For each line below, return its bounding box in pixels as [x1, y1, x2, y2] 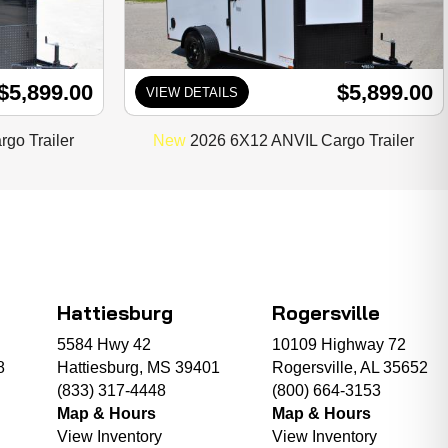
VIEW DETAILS [145, 84, 238, 100]
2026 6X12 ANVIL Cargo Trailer [190, 132, 415, 150]
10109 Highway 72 [272, 336, 406, 354]
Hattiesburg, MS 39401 [57, 359, 220, 377]
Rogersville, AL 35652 [272, 359, 428, 377]
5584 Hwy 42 [57, 336, 151, 354]
